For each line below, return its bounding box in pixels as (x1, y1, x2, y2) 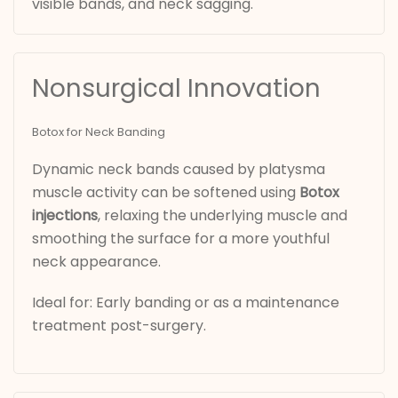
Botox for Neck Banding (32, 123, 165, 141)
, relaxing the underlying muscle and (98, 205, 347, 227)
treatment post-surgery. (32, 315, 206, 337)
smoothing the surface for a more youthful (32, 228, 330, 250)
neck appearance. (32, 251, 161, 273)
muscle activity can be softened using (32, 182, 299, 203)
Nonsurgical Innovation (32, 71, 321, 107)
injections (32, 205, 98, 227)
